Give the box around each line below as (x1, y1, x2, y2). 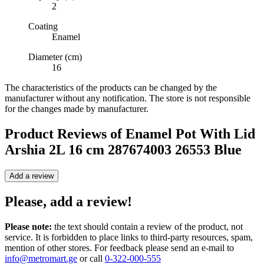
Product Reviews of (5, 126, 126, 142)
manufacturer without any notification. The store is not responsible (5, 93, 250, 104)
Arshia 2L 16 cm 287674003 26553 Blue (5, 142, 242, 158)
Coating (28, 21, 58, 32)
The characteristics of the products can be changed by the (5, 82, 217, 93)
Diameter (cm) (28, 52, 82, 62)
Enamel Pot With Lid (126, 126, 255, 142)
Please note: (5, 222, 52, 232)
